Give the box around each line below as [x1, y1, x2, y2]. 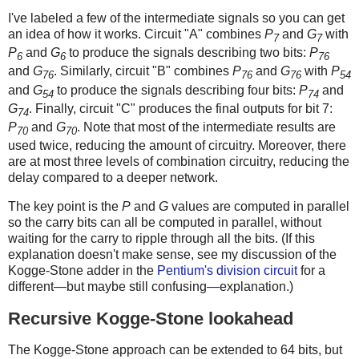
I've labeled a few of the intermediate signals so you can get [8, 11, 345, 26]
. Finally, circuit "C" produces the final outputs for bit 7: [29, 101, 333, 115]
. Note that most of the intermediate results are [77, 119, 336, 134]
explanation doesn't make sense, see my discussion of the [8, 247, 337, 261]
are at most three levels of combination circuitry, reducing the [8, 154, 349, 168]
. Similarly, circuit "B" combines [54, 64, 232, 79]
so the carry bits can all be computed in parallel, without [8, 215, 321, 229]
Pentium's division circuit [157, 263, 297, 277]
